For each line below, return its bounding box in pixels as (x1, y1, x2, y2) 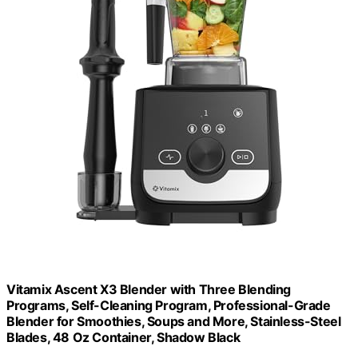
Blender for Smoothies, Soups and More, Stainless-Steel (6, 312, 341, 329)
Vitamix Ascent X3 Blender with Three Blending (6, 280, 292, 297)
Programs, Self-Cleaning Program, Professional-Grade (6, 296, 331, 313)
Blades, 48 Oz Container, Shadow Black (6, 328, 241, 345)
